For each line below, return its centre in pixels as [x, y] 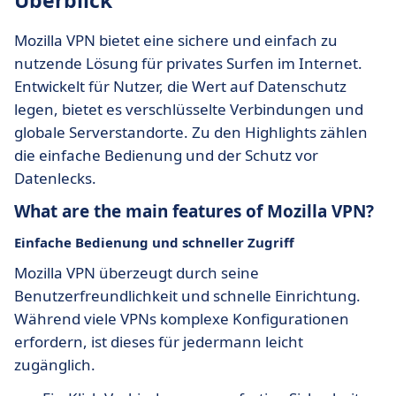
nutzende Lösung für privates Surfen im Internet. [188, 63]
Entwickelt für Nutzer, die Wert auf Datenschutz [180, 86]
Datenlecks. [55, 178]
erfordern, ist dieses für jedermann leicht [159, 342]
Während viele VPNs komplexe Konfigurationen [182, 319]
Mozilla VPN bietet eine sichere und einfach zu [176, 40]
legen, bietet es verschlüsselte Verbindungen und [189, 109]
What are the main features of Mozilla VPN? [194, 211]
